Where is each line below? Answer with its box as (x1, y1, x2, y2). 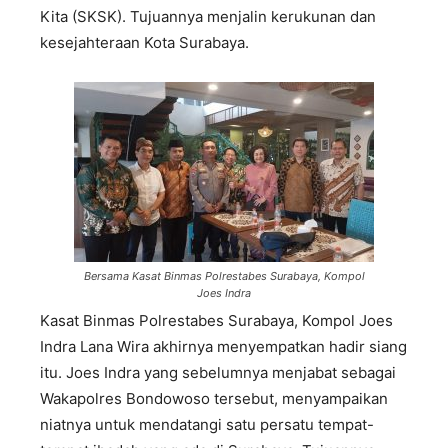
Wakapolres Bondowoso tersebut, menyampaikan (40, 389, 388, 409)
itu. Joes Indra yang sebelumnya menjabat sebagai (40, 363, 396, 383)
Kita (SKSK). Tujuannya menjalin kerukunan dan (40, 7, 376, 27)
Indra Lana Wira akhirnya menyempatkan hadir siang (40, 337, 407, 357)
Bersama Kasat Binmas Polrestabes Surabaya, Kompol (83, 269, 365, 284)
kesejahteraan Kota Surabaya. (40, 33, 249, 53)
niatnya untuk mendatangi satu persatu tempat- (40, 415, 374, 435)
